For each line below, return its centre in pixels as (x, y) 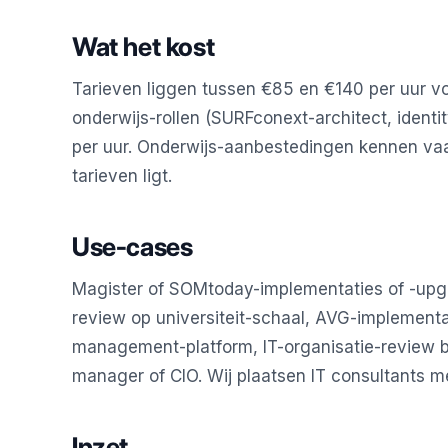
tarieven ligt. (122, 175)
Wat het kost (143, 46)
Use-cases (132, 246)
